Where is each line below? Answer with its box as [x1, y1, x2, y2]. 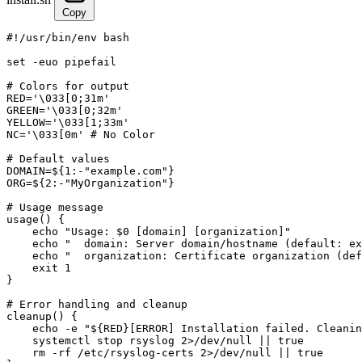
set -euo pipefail [6, 55, 116, 68]
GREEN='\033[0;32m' [6, 103, 123, 116]
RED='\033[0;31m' [6, 91, 110, 104]
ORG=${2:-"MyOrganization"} [6, 176, 175, 189]
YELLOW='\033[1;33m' [6, 116, 129, 128]
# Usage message [6, 200, 103, 213]
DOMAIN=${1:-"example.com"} [6, 164, 175, 177]
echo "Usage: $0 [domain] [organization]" [6, 225, 291, 238]
